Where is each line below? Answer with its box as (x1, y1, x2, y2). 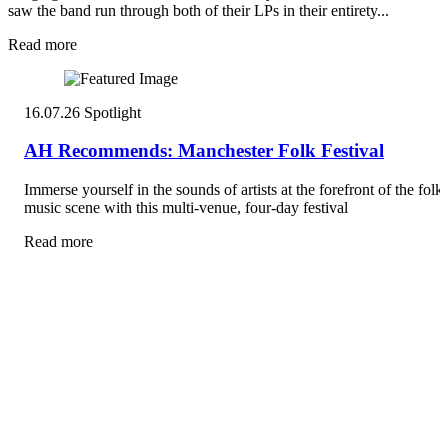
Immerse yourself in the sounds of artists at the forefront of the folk (24, 181, 443, 199)
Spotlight (84, 103, 141, 121)
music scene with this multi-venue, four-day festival (24, 199, 348, 217)
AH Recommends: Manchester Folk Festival (24, 140, 384, 162)
